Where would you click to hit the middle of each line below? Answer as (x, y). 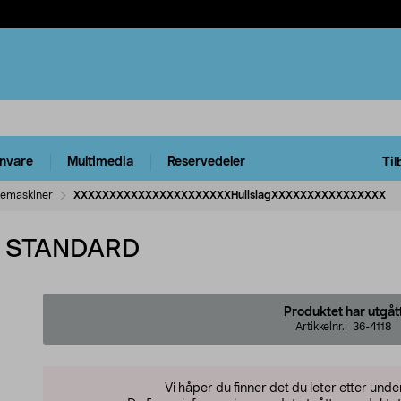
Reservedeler (206, 162)
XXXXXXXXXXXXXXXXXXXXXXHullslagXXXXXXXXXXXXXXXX (230, 195)
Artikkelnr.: (324, 326)
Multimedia (100, 162)
